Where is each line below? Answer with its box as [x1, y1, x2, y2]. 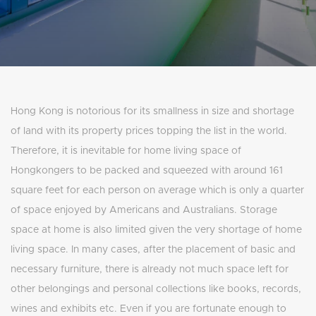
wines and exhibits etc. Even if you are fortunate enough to [11, 304, 286, 315]
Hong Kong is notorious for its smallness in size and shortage [11, 107, 294, 117]
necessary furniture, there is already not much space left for [11, 265, 288, 275]
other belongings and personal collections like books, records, [11, 284, 301, 295]
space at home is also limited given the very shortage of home [11, 225, 302, 236]
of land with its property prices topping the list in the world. [11, 126, 287, 137]
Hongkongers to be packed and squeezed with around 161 [11, 166, 283, 176]
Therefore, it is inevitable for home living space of [11, 146, 241, 157]
